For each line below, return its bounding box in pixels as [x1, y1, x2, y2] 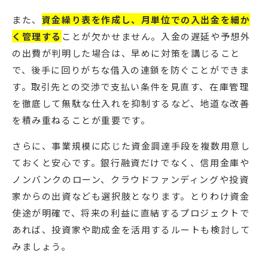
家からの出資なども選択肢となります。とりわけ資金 [12, 190, 250, 203]
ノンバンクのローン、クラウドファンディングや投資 [12, 173, 249, 186]
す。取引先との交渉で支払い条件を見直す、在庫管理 [12, 80, 249, 93]
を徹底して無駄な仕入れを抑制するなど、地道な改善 [12, 97, 250, 110]
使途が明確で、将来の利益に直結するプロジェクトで [12, 206, 250, 220]
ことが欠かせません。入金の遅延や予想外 [62, 30, 251, 43]
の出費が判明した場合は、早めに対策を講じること [12, 47, 240, 60]
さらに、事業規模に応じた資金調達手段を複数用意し [12, 139, 251, 153]
